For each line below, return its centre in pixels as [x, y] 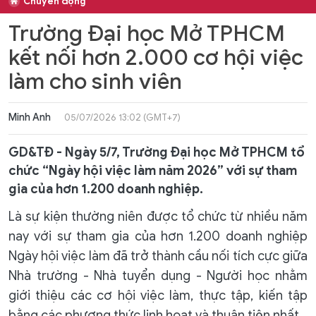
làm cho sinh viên [95, 81]
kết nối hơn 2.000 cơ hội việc [156, 57]
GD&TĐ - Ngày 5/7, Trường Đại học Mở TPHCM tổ [157, 152]
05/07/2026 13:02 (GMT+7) [122, 117]
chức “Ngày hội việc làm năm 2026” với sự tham [153, 171]
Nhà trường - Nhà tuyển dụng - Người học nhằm [158, 276]
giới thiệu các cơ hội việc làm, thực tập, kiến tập [158, 296]
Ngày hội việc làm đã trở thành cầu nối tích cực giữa [158, 256]
